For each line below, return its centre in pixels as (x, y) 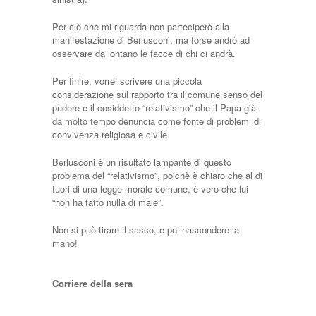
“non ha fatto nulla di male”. (108, 202)
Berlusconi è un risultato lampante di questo (142, 162)
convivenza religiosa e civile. (111, 134)
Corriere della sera (92, 283)
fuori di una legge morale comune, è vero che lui (150, 189)
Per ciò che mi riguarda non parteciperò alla (141, 26)
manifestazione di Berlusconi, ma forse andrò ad (151, 40)
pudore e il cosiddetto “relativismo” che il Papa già (154, 108)
